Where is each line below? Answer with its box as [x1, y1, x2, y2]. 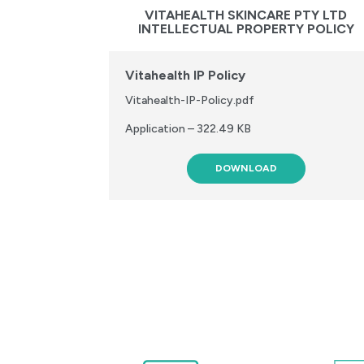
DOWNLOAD [214, 162, 277, 175]
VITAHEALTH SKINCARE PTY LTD [145, 6, 348, 23]
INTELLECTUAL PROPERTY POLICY [137, 20, 354, 37]
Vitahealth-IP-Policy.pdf [125, 93, 255, 108]
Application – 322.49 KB [125, 122, 252, 136]
